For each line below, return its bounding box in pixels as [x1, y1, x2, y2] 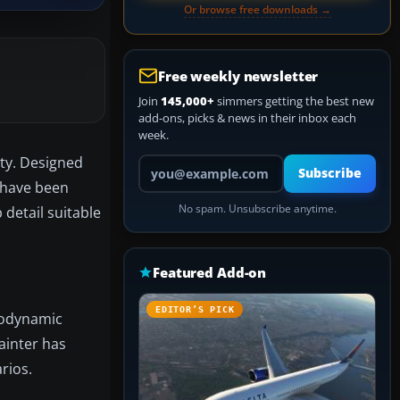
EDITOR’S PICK [155, 304, 235, 314]
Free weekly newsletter [158, 67, 319, 85]
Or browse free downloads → [183, 2, 331, 17]
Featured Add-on [153, 263, 267, 281]
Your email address [137, 154, 238, 170]
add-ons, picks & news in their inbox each [138, 110, 356, 126]
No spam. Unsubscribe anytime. [178, 202, 337, 215]
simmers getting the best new [214, 93, 374, 109]
